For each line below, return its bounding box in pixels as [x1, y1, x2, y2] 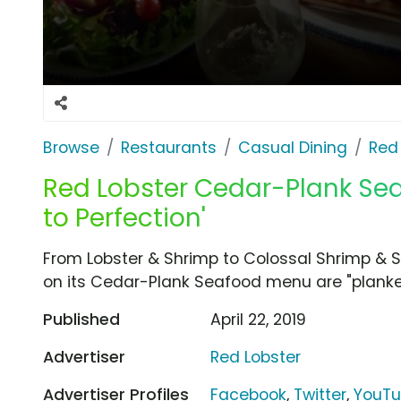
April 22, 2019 [210, 308, 307, 330]
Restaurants [121, 136, 217, 158]
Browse [43, 136, 99, 158]
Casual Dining [238, 136, 347, 158]
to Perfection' [43, 200, 206, 235]
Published [43, 308, 120, 330]
